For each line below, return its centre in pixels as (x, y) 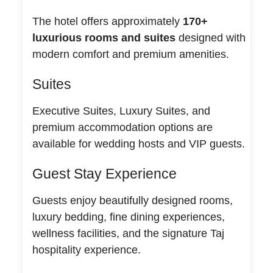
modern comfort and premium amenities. (130, 54)
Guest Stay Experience (104, 173)
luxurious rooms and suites (104, 37)
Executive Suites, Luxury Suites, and (121, 111)
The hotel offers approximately (107, 21)
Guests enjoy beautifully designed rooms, (132, 200)
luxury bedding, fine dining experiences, (128, 217)
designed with (210, 37)
